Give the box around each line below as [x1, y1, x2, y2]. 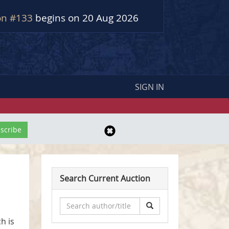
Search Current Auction [59, 172, 150, 184]
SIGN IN [135, 81, 164, 93]
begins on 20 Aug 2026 [35, 11, 139, 25]
